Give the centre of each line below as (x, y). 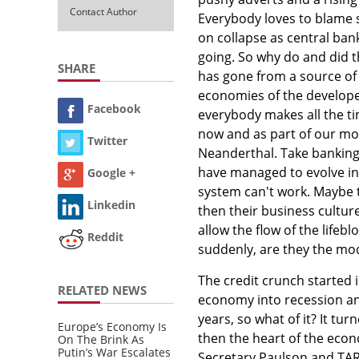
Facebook (114, 109)
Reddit (105, 237)
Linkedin (111, 205)
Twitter (107, 141)
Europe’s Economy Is (112, 326)
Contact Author (103, 11)
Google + (111, 173)
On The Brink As (101, 339)
